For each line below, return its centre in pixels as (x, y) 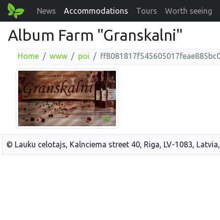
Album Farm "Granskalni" (95, 35)
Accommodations (96, 11)
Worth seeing (189, 11)
